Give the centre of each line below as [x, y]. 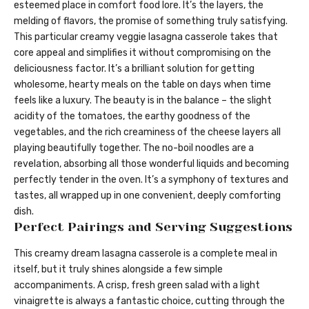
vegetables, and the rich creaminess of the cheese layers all [147, 132]
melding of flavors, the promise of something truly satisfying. [151, 21]
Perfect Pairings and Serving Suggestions [153, 227]
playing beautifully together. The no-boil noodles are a [134, 148]
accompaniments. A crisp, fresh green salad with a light [137, 285]
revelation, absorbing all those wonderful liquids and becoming [151, 164]
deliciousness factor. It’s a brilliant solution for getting [134, 69]
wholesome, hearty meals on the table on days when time [142, 85]
